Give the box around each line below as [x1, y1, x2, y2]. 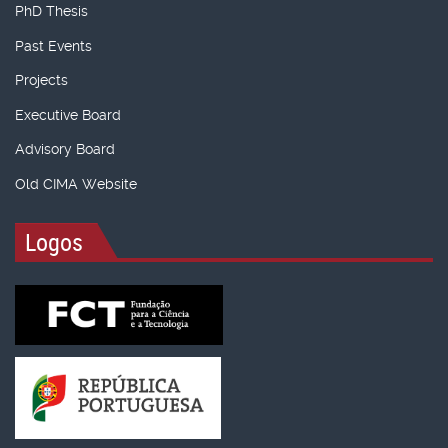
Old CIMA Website [15, 175, 137, 192]
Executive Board [15, 106, 121, 123]
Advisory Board [15, 141, 115, 158]
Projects [15, 72, 68, 89]
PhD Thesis [15, 3, 88, 20]
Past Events [15, 37, 92, 54]
